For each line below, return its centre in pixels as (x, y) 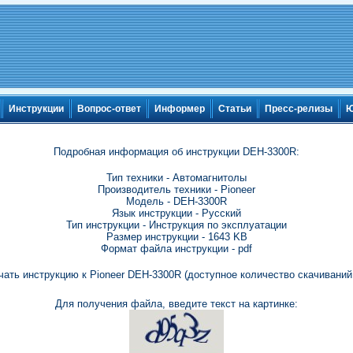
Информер (180, 109)
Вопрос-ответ (109, 109)
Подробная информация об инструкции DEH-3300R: (176, 152)
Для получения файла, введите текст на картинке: (176, 304)
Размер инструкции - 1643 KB (176, 237)
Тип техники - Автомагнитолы (176, 178)
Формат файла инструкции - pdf (176, 249)
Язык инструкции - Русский (176, 213)
